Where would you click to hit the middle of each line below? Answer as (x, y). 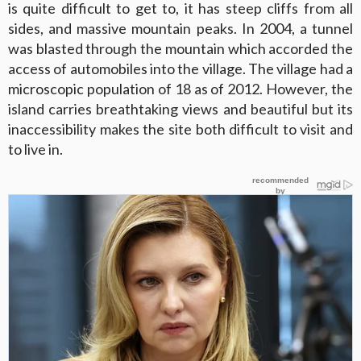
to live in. (35, 149)
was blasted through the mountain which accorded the (180, 49)
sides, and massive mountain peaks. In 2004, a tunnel (180, 29)
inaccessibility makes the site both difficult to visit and (180, 129)
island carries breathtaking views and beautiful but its (180, 109)
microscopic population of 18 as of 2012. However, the (180, 89)
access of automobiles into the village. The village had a (180, 69)
